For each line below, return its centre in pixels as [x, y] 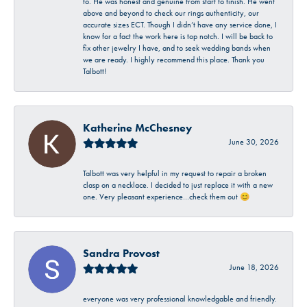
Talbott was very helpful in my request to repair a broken [175, 173]
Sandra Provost [121, 253]
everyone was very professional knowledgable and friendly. [180, 298]
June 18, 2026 [254, 267]
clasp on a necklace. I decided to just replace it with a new [178, 185]
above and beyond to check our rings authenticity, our [171, 13]
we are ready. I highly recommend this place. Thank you [174, 59]
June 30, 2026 [254, 142]
